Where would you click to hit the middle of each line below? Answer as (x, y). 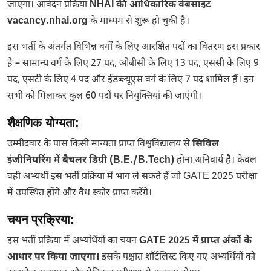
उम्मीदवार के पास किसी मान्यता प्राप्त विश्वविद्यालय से (100, 144)
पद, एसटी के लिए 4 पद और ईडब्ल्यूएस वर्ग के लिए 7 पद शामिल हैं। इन (131, 80)
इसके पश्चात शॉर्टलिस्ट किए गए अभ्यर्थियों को (177, 257)
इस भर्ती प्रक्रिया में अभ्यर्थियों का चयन (73, 241)
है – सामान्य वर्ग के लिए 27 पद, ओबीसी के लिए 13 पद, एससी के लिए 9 (133, 64)
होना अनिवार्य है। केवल (215, 161)
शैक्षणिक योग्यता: (43, 123)
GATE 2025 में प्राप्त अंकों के (195, 241)
